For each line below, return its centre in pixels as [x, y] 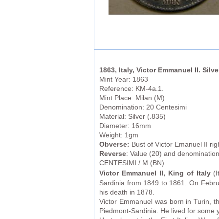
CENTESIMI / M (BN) [132, 163]
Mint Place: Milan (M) [133, 98]
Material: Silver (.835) [133, 117]
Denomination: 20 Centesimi [144, 108]
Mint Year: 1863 [125, 80]
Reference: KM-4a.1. [132, 89]
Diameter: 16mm [126, 126]
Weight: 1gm [119, 135]
